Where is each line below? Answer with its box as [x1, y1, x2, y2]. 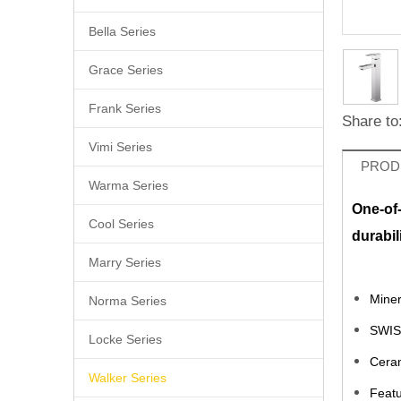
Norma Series [89, 293, 166, 308]
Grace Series [89, 62, 163, 77]
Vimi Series [89, 139, 152, 154]
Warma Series [89, 177, 168, 192]
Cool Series [89, 216, 154, 231]
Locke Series [89, 331, 162, 346]
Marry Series [89, 254, 161, 269]
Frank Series [89, 100, 161, 115]
